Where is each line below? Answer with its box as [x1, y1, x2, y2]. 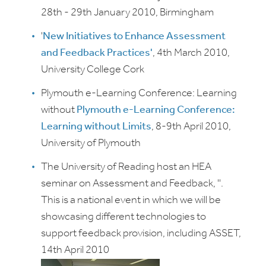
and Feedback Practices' [41, 47, 153, 59]
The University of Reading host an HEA [41, 161, 211, 173]
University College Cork [41, 64, 144, 75]
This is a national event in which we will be [41, 195, 221, 206]
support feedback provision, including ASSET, [41, 228, 241, 239]
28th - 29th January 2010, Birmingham [41, 7, 214, 18]
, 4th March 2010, [153, 47, 230, 59]
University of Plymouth [41, 138, 141, 149]
